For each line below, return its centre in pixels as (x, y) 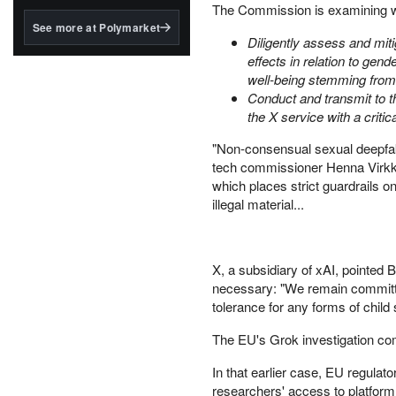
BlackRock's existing (80, 51)
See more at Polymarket (96, 27)
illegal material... (258, 204)
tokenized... (56, 67)
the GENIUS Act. (69, 19)
